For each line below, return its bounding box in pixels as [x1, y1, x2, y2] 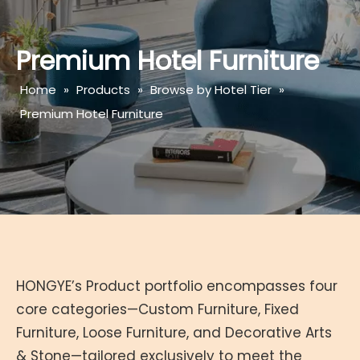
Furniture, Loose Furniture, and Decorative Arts [16, 323, 332, 342]
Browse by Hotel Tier [150, 81, 272, 98]
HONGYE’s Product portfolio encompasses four [16, 276, 337, 296]
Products [76, 81, 130, 98]
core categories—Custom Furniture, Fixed [16, 300, 299, 319]
